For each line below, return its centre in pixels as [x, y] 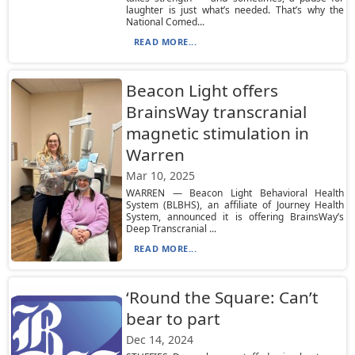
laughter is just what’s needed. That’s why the [235, 10]
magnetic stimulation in [217, 133]
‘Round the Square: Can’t [222, 297]
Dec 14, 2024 [159, 340]
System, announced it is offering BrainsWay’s [235, 217]
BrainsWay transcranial [216, 112]
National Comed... [165, 22]
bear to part [173, 319]
